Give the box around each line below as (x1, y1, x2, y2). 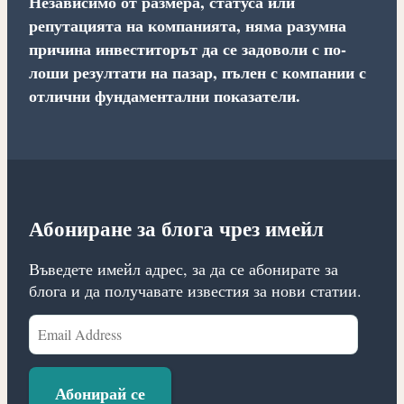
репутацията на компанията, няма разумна (28, 13, 346, 37)
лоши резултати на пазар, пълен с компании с (28, 60, 366, 84)
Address (27, 336, 84, 361)
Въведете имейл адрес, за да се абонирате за (28, 258, 338, 280)
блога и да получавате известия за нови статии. (28, 280, 362, 302)
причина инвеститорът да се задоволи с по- (28, 36, 346, 60)
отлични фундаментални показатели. (28, 83, 300, 107)
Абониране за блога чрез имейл (28, 212, 324, 243)
